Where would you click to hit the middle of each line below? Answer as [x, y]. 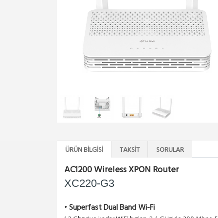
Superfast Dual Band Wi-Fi [112, 208]
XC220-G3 [89, 183]
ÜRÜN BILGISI [84, 150]
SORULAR [170, 150]
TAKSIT [130, 150]
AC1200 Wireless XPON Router [121, 170]
